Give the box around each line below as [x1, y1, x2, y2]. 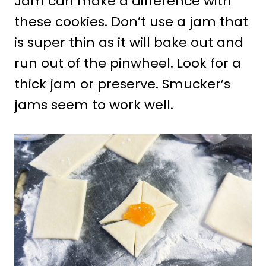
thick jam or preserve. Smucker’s [14, 74, 230, 93]
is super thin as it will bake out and [14, 33, 243, 52]
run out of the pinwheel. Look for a [14, 53, 241, 72]
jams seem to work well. [14, 95, 173, 114]
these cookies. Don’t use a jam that [14, 12, 248, 31]
